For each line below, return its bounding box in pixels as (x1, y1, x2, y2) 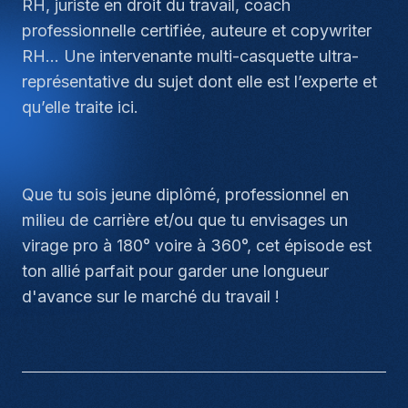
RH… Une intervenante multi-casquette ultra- (22, 46, 359, 66)
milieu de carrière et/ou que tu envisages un (22, 210, 348, 229)
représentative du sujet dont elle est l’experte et (22, 72, 377, 91)
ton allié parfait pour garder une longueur (22, 261, 329, 280)
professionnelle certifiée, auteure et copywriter (22, 21, 372, 40)
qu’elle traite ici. (22, 97, 138, 117)
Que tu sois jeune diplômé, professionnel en (22, 185, 349, 204)
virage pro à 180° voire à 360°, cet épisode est (22, 236, 372, 255)
